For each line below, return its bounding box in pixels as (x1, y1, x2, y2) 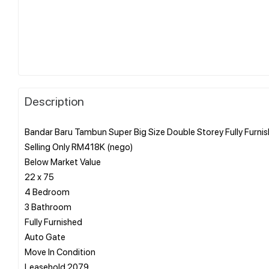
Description (25, 92, 84, 109)
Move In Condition (25, 245, 95, 258)
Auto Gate (25, 230, 65, 243)
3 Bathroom (25, 200, 71, 213)
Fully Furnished (25, 215, 82, 228)
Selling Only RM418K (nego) (25, 140, 133, 153)
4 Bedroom (25, 185, 70, 198)
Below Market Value (25, 155, 101, 168)
